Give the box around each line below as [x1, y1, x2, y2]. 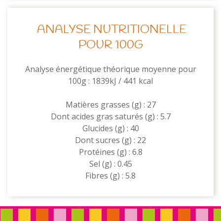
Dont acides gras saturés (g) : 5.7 [50, 111, 171, 122]
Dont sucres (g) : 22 [75, 135, 146, 146]
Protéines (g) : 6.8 [78, 147, 143, 157]
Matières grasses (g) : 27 [65, 99, 156, 110]
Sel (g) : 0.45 [89, 158, 132, 169]
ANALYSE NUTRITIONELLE [35, 22, 186, 38]
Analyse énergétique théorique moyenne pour [25, 64, 196, 74]
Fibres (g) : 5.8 [85, 170, 136, 181]
